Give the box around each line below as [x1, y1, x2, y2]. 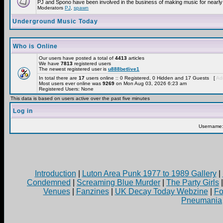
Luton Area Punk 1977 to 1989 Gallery [82, 169, 217, 178]
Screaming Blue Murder [77, 178, 160, 187]
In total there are [39, 75, 79, 81]
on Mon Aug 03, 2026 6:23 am [114, 81, 187, 86]
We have [39, 61, 61, 66]
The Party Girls [166, 178, 219, 187]
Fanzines [76, 187, 109, 196]
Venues [43, 187, 70, 196]
